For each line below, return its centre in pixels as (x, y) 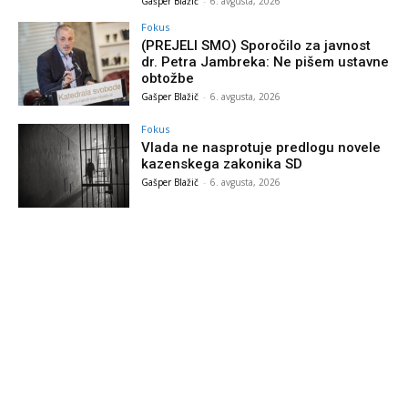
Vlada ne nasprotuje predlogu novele (261, 148)
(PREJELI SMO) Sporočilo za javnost (256, 46)
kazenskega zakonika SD (222, 164)
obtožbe (168, 79)
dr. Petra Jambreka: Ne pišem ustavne (265, 62)
